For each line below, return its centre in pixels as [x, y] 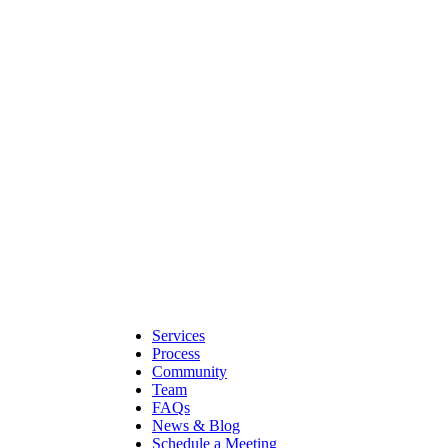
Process [176, 353]
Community [189, 371]
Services [178, 335]
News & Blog [196, 425]
